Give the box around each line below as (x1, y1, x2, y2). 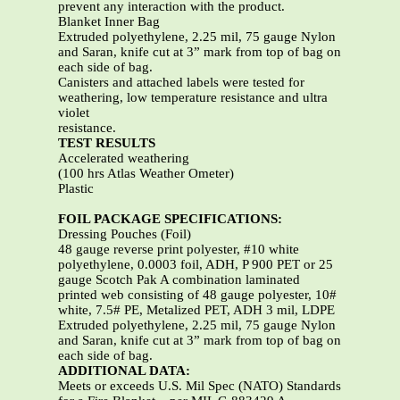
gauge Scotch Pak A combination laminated (58, 272, 300, 287)
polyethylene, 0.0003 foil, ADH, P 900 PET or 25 (58, 257, 333, 272)
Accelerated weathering (58, 151, 189, 166)
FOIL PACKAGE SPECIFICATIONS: (58, 212, 282, 227)
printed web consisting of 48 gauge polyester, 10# (58, 287, 337, 303)
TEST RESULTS (58, 136, 155, 151)
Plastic (58, 181, 94, 196)
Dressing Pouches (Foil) (58, 227, 191, 242)
